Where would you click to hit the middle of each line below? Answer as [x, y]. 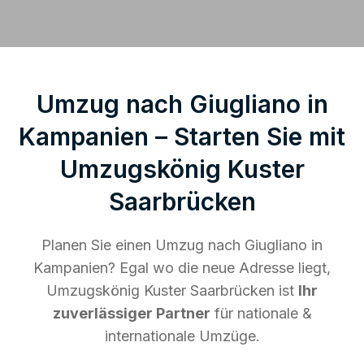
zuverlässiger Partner [131, 313]
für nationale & [261, 313]
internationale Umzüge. [182, 336]
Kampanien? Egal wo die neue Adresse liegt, [182, 267]
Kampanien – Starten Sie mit [182, 136]
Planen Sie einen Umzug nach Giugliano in [182, 245]
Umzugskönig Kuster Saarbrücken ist [172, 290]
